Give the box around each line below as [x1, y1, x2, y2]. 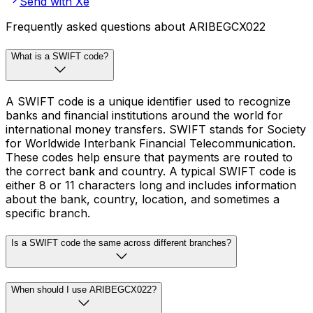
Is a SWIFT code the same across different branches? [11, 237, 231, 248]
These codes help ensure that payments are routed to [6, 150, 293, 164]
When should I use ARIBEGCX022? [11, 284, 156, 296]
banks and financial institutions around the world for [6, 108, 283, 122]
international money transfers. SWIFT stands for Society [6, 122, 306, 136]
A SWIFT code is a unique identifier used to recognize [6, 94, 291, 108]
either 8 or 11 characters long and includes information [6, 177, 296, 192]
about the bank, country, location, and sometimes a [6, 191, 279, 206]
